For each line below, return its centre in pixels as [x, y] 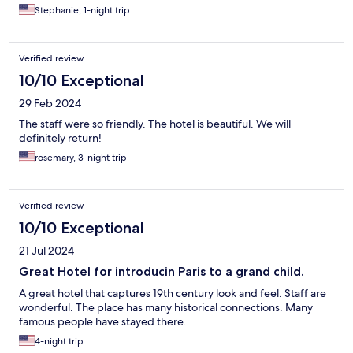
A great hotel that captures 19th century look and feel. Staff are [173, 293]
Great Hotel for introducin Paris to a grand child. [162, 271]
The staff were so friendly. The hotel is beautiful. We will [155, 123]
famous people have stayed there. [103, 321]
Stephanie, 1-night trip [82, 10]
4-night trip [59, 341]
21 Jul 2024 [46, 250]
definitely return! [60, 137]
